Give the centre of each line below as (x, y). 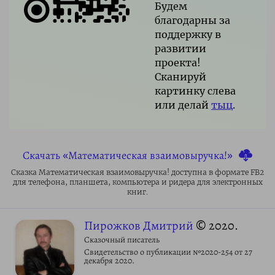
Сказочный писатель (122, 239)
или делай (183, 105)
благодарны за (192, 20)
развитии (180, 48)
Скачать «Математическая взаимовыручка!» (127, 155)
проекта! (178, 62)
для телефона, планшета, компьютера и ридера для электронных (137, 182)
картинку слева (195, 91)
